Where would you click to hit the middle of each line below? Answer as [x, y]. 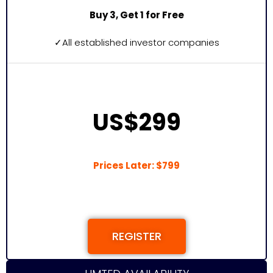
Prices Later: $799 [136, 165]
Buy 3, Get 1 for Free [136, 15]
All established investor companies [140, 42]
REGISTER [136, 236]
